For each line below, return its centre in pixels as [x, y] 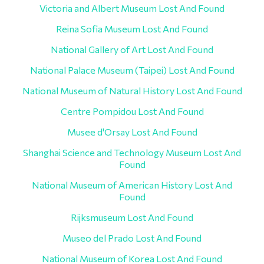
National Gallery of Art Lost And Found [132, 49]
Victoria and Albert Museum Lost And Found [132, 8]
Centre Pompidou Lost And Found [132, 111]
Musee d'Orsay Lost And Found [132, 132]
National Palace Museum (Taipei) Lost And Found [132, 70]
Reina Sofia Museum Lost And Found [132, 29]
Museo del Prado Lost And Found [132, 238]
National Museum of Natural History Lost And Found [132, 90]
